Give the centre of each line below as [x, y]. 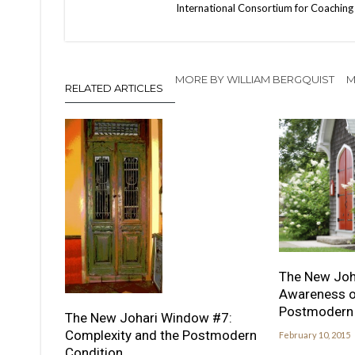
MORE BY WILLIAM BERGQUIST [255, 80]
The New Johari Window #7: [149, 317]
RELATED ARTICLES [114, 88]
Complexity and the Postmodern [161, 335]
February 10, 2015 [314, 334]
